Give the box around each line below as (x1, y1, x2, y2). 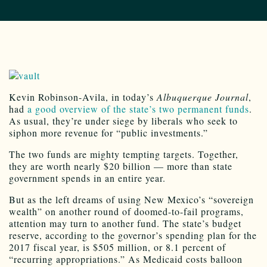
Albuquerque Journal (157, 91, 249, 104)
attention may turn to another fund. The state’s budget (9, 217, 241, 230)
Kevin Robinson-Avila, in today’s (9, 91, 157, 104)
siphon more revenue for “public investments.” (9, 126, 208, 139)
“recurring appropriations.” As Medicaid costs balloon (9, 253, 243, 266)
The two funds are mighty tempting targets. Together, (9, 148, 238, 161)
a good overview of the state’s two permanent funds (27, 103, 249, 116)
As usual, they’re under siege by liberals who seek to (9, 114, 238, 128)
